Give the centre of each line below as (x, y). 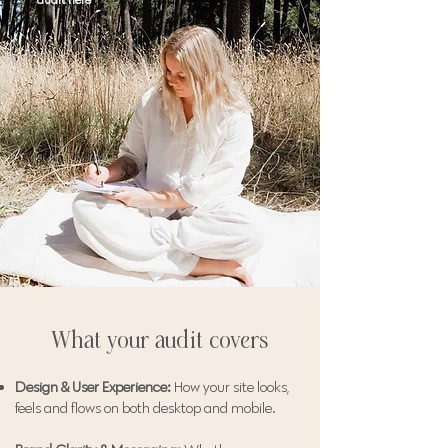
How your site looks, (230, 386)
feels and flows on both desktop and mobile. (145, 407)
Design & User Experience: (93, 386)
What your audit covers (159, 339)
